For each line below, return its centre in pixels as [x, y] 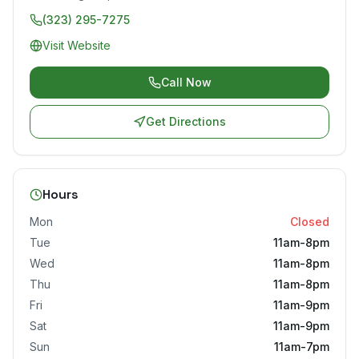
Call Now [186, 83]
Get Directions [186, 122]
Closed [310, 222]
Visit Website [77, 46]
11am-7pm [302, 347]
